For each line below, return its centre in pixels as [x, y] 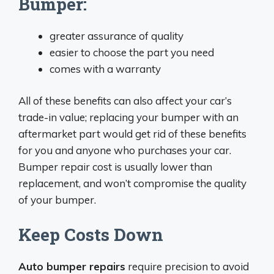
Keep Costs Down [91, 234]
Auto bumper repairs [72, 266]
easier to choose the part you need [132, 52]
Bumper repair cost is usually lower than [115, 167]
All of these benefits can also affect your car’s [125, 101]
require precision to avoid [187, 266]
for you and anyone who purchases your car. [125, 150]
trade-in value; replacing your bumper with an [128, 117]
